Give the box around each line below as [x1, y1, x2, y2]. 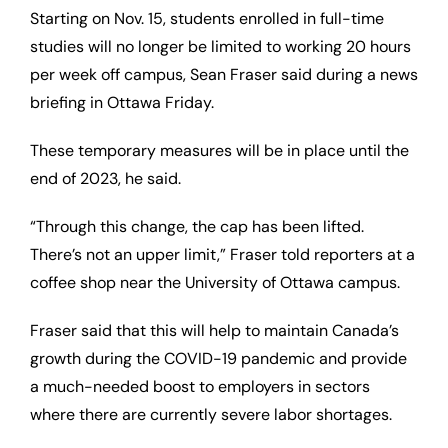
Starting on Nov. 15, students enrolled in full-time [29, 8, 384, 30]
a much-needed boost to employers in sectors [29, 376, 370, 398]
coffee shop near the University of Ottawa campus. [29, 272, 400, 294]
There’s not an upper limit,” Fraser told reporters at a [29, 244, 415, 266]
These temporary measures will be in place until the [29, 140, 409, 162]
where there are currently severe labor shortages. [29, 404, 392, 426]
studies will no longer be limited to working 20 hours [29, 36, 411, 58]
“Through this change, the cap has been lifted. [29, 216, 364, 238]
